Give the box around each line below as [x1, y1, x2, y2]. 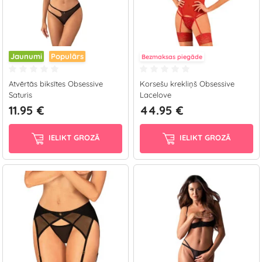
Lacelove [140, 90, 171, 99]
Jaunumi [11, 51, 42, 61]
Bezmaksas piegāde [142, 53, 202, 61]
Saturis [9, 90, 32, 99]
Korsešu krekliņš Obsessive [140, 79, 235, 88]
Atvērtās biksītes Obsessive [9, 79, 103, 88]
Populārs [51, 51, 84, 61]
